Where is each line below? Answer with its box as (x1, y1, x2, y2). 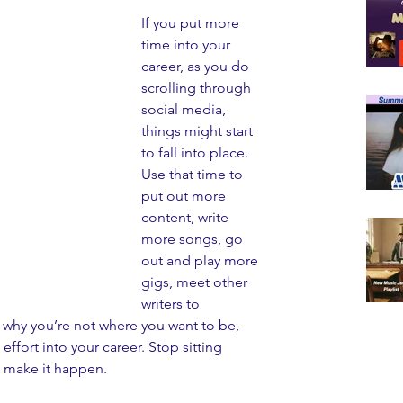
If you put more (141, 14, 243, 31)
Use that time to (141, 166, 246, 183)
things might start (141, 122, 256, 139)
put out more (141, 187, 229, 204)
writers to (141, 295, 203, 312)
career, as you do (141, 58, 253, 75)
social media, (141, 101, 229, 118)
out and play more (141, 252, 262, 269)
